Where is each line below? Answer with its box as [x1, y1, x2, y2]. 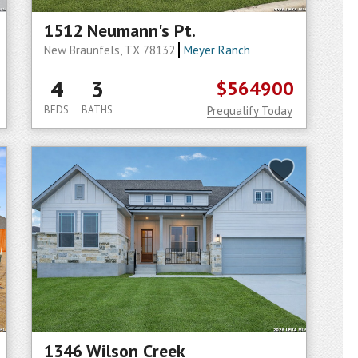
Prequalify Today [207, 103, 292, 118]
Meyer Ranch [183, 42, 250, 58]
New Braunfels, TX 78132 [44, 42, 178, 58]
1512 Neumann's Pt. [44, 19, 196, 42]
